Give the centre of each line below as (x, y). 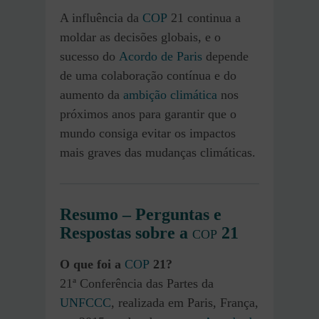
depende (225, 57)
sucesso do (89, 57)
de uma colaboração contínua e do (148, 76)
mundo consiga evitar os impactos (148, 134)
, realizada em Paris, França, (185, 302)
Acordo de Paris (161, 57)
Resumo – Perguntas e (141, 215)
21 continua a (204, 18)
